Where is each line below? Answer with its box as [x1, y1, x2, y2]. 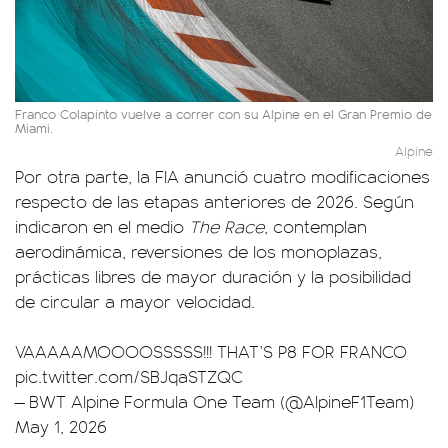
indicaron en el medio [15, 213, 184, 238]
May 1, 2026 [15, 413, 107, 438]
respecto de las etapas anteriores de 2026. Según [15, 188, 414, 213]
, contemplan [264, 213, 367, 238]
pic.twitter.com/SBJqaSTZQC [15, 363, 243, 388]
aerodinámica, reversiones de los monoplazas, [15, 238, 382, 263]
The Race [184, 213, 264, 238]
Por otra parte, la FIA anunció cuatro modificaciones [15, 163, 430, 188]
